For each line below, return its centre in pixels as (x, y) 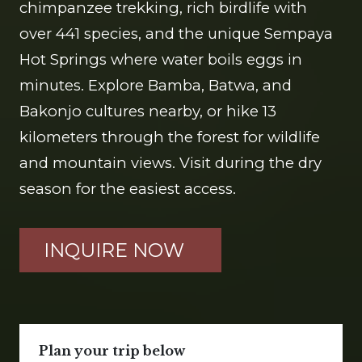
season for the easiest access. (128, 189)
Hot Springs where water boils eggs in (161, 59)
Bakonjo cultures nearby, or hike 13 (148, 111)
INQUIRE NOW (114, 250)
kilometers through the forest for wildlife (170, 137)
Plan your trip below (112, 351)
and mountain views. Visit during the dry (170, 163)
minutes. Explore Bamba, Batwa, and (156, 85)
